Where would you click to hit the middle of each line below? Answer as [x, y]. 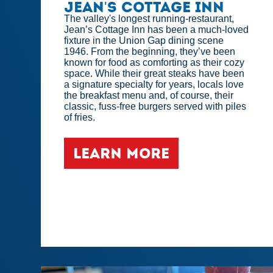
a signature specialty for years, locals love [154, 85]
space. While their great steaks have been [154, 74]
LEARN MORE [122, 154]
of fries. [80, 118]
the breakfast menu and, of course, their [149, 96]
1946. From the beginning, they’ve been [150, 52]
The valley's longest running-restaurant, [149, 19]
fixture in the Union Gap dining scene [144, 41]
